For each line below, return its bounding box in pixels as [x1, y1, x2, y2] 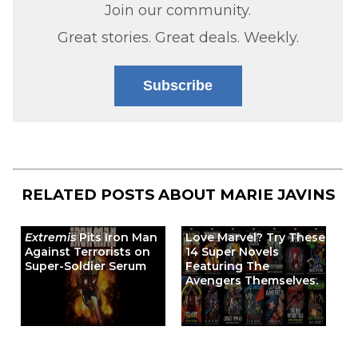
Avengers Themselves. [185, 273, 318, 288]
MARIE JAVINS [219, 185, 335, 204]
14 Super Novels [185, 245, 279, 260]
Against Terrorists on [24, 245, 150, 260]
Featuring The [185, 259, 269, 274]
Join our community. [105, 2, 251, 20]
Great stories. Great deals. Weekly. [57, 29, 299, 47]
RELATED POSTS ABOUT [21, 185, 220, 204]
